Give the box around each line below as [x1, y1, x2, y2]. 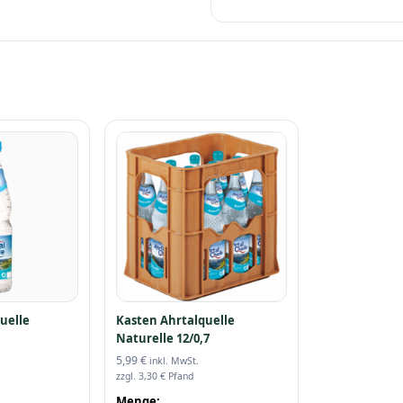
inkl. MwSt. [149, 354, 200, 367]
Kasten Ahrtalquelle [116, 311, 236, 328]
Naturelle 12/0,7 [116, 329, 210, 346]
